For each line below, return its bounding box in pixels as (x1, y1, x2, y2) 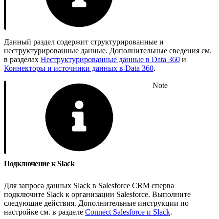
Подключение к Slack (4, 159, 76, 168)
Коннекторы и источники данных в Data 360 (4, 64, 153, 72)
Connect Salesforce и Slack (85, 207, 170, 216)
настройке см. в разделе (4, 207, 85, 216)
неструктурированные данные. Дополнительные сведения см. (4, 46, 212, 55)
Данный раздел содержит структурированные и (4, 37, 164, 46)
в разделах (4, 55, 41, 64)
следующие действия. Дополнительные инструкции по (4, 198, 189, 207)
